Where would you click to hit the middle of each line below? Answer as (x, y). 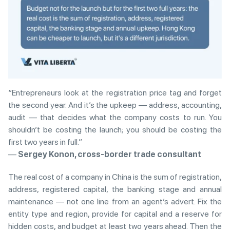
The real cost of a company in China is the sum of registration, (115, 177)
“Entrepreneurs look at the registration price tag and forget (115, 93)
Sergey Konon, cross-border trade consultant (110, 155)
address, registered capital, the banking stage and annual (115, 189)
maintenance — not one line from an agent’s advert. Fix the (115, 202)
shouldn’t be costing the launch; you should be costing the (115, 130)
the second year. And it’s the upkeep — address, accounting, (115, 105)
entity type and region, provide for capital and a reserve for (115, 214)
